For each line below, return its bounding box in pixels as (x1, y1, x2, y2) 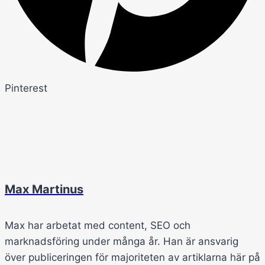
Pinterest (5, 82, 47, 95)
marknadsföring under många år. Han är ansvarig (5, 235, 238, 248)
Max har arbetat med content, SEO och (5, 219, 190, 232)
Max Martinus (5, 182, 83, 196)
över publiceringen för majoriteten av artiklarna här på (5, 251, 260, 264)
